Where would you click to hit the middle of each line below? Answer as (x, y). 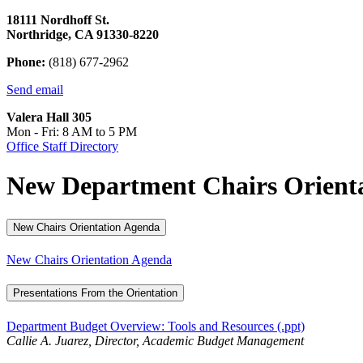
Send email (35, 90)
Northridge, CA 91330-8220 (83, 35)
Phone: (26, 62)
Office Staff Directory (62, 147)
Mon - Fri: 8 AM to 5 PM (72, 132)
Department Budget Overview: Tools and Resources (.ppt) (156, 326)
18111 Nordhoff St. (58, 20)
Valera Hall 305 (49, 117)
